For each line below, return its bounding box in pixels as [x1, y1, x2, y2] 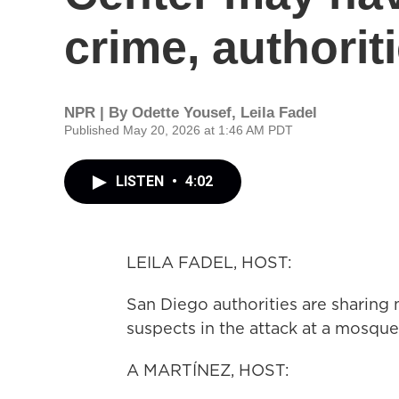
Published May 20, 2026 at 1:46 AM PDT [64, 123, 293, 137]
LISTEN [116, 173, 167, 190]
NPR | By [64, 104, 132, 121]
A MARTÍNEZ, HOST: [126, 359, 289, 381]
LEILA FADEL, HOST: [126, 251, 292, 273]
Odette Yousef [132, 104, 232, 121]
